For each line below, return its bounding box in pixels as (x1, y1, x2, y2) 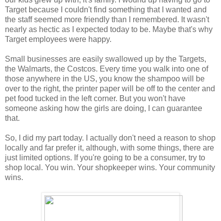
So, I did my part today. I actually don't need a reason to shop (5, 133, 216, 142)
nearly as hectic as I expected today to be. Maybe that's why (5, 25, 213, 34)
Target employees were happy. (5, 35, 111, 43)
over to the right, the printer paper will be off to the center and (5, 84, 215, 93)
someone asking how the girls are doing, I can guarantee (5, 104, 202, 112)
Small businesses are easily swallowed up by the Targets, (5, 54, 206, 63)
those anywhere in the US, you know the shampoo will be (5, 74, 205, 83)
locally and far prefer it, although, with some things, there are (5, 143, 214, 152)
